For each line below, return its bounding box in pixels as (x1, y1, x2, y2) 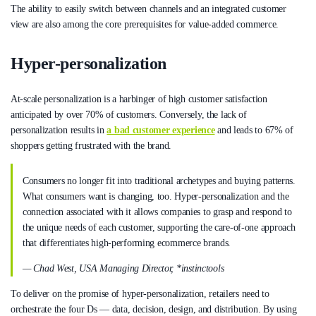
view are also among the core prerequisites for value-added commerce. (11, 18, 279, 30)
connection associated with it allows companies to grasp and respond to (23, 206, 292, 217)
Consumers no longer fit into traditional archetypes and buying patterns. (23, 175, 296, 186)
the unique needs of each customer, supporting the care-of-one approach (23, 221, 296, 233)
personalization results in (11, 124, 107, 135)
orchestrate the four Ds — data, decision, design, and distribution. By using (11, 303, 297, 315)
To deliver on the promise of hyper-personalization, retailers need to (11, 288, 269, 299)
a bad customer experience (107, 124, 215, 135)
